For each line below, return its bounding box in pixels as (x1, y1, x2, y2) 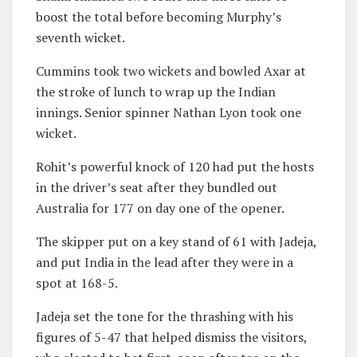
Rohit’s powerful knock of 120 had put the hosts (36, 157, 314, 175)
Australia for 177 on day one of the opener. (36, 198, 284, 217)
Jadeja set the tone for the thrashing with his (36, 307, 293, 325)
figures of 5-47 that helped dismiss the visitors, (36, 328, 307, 346)
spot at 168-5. (36, 273, 118, 292)
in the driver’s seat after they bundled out (36, 178, 277, 196)
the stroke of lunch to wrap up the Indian (36, 82, 276, 100)
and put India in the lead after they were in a (36, 253, 293, 271)
